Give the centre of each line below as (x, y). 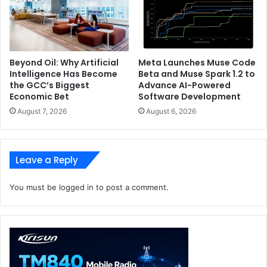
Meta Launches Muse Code (197, 63)
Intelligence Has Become (63, 74)
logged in (76, 187)
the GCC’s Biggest (49, 85)
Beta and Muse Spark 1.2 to (197, 74)
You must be (34, 187)
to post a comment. (131, 187)
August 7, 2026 (42, 111)
